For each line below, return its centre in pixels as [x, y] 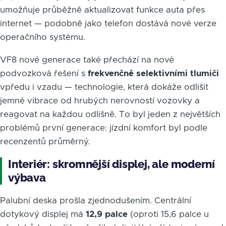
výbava [27, 177]
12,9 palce [107, 214]
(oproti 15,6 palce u [168, 214]
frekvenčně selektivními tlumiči [153, 73]
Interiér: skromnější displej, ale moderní [111, 164]
